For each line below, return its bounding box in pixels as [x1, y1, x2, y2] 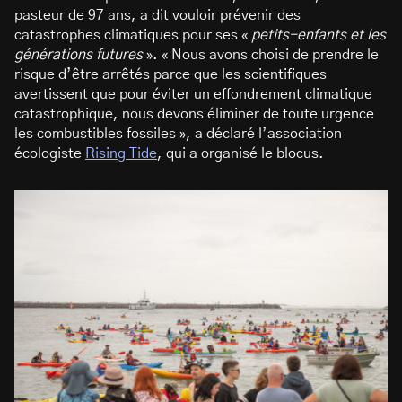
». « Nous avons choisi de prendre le [143, 48, 379, 63]
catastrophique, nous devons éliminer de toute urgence [14, 107, 374, 122]
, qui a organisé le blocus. [157, 146, 328, 162]
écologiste [14, 146, 85, 162]
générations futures [14, 48, 143, 63]
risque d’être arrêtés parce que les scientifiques [14, 67, 327, 83]
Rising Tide [85, 146, 157, 162]
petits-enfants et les [251, 28, 386, 43]
